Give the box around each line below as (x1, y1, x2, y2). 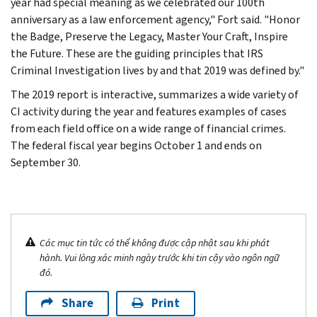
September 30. (11, 154, 81, 170)
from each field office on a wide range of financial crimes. (11, 120, 286, 136)
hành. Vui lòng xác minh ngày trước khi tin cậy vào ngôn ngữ (40, 250, 279, 265)
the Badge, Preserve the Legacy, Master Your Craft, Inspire (11, 28, 288, 44)
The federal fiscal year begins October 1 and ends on (11, 137, 262, 153)
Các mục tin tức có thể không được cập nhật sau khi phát (40, 236, 270, 250)
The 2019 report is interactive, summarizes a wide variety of (11, 86, 299, 102)
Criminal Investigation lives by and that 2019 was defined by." (11, 62, 304, 78)
